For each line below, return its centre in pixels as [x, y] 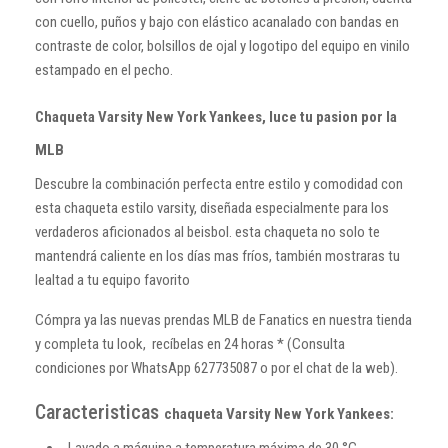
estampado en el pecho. [104, 69]
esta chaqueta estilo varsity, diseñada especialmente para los [212, 207]
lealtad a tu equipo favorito [112, 279]
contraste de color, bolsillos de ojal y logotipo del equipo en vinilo [222, 45]
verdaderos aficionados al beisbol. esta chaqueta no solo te [207, 231]
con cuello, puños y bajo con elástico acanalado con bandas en [217, 21]
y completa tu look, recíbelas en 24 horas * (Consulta [190, 343]
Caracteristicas [99, 411]
